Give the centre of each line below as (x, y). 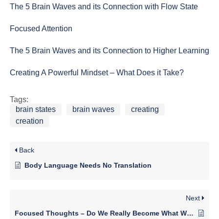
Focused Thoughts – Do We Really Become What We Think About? (190, 213)
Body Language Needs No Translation (88, 165)
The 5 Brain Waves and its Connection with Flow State (104, 7)
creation (30, 121)
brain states (36, 109)
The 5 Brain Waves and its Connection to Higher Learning (109, 51)
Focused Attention (41, 29)
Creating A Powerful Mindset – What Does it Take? (97, 73)
